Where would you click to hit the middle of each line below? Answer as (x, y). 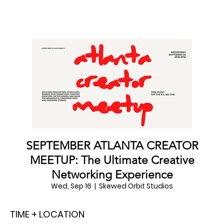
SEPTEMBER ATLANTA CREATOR (112, 145)
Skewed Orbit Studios (136, 186)
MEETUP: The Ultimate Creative (112, 160)
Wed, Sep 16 (71, 186)
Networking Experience (112, 174)
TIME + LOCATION (47, 214)
